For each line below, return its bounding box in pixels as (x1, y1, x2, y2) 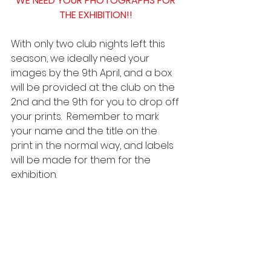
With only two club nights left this (11, 37, 168, 51)
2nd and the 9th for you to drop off (11, 95, 181, 109)
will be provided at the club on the (11, 80, 177, 94)
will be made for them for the (11, 153, 153, 167)
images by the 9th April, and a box (11, 66, 174, 80)
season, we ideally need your (11, 51, 152, 65)
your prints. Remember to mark (11, 109, 162, 123)
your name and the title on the (11, 124, 160, 138)
